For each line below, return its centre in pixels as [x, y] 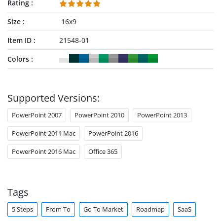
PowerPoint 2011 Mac [44, 133]
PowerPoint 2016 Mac [44, 151]
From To [58, 209]
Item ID [19, 40]
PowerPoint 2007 [37, 115]
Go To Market [103, 209]
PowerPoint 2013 [162, 115]
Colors [18, 59]
